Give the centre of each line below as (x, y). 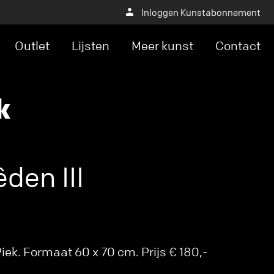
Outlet (32, 46)
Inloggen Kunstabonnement (201, 12)
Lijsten (91, 46)
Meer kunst (162, 46)
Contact (238, 46)
